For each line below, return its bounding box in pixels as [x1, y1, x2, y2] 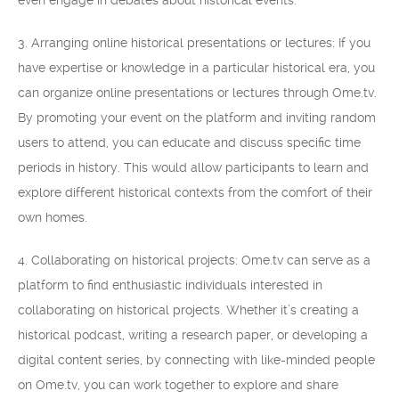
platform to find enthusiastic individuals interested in [18, 278, 322, 292]
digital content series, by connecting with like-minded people [18, 353, 375, 367]
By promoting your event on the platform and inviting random [18, 110, 376, 125]
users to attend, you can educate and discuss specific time [18, 135, 361, 150]
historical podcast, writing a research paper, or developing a [18, 328, 368, 342]
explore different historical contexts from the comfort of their [18, 185, 372, 199]
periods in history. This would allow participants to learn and [18, 160, 369, 175]
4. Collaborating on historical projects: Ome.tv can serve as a [18, 253, 370, 267]
